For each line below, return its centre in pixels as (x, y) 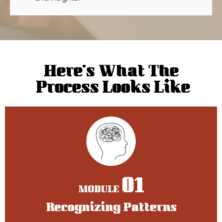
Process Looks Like (111, 89)
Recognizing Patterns (111, 209)
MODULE (100, 191)
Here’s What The (111, 73)
